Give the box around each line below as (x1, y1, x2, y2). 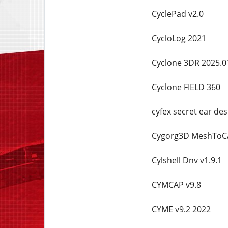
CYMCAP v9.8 (151, 179, 201, 190)
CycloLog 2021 (151, 33, 206, 44)
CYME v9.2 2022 (151, 204, 211, 215)
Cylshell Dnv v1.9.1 (151, 155, 222, 166)
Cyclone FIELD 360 (151, 81, 220, 93)
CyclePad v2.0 (151, 8, 204, 19)
